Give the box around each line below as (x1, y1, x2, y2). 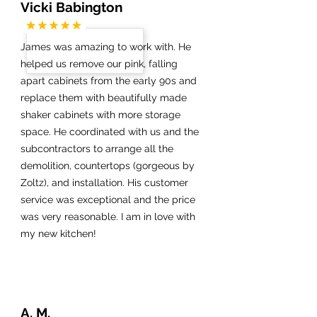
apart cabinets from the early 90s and (21, 74, 197, 86)
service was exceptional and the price (21, 193, 195, 205)
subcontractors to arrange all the (21, 142, 173, 154)
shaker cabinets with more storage (21, 108, 180, 120)
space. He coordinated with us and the (21, 125, 199, 137)
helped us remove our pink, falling (21, 57, 178, 69)
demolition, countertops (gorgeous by (21, 159, 195, 171)
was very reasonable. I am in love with (21, 210, 195, 222)
